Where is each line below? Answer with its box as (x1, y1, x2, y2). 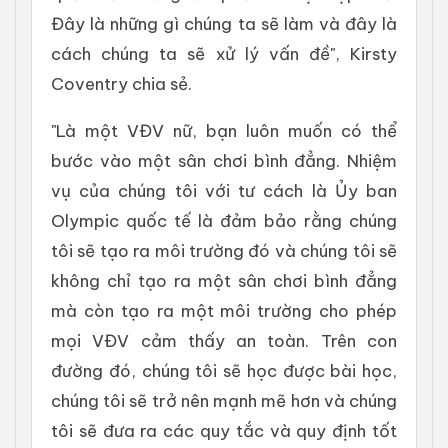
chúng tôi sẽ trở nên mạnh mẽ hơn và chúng (51, 390, 397, 412)
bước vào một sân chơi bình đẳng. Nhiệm (51, 150, 397, 172)
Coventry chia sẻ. (51, 73, 192, 95)
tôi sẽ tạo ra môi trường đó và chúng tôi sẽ (51, 240, 397, 262)
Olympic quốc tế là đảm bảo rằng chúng (51, 210, 397, 232)
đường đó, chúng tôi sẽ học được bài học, (51, 360, 397, 382)
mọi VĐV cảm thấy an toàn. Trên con (51, 330, 397, 352)
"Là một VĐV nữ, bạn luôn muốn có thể (51, 120, 397, 142)
